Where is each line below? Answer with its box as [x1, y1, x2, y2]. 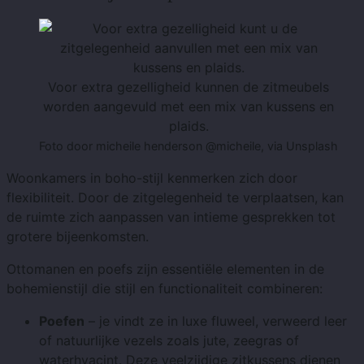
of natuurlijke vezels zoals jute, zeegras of [39, 332, 299, 349]
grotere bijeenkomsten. [6, 228, 149, 245]
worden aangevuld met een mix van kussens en [43, 98, 334, 115]
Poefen [39, 313, 84, 330]
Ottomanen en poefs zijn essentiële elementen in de [6, 261, 324, 278]
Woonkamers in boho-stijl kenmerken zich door [6, 170, 297, 187]
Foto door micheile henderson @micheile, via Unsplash [39, 139, 338, 154]
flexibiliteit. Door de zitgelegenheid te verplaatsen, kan [6, 189, 344, 206]
